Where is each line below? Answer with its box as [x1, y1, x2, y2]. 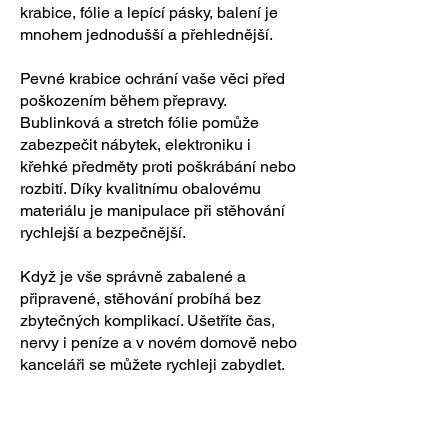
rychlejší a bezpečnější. [20, 223, 186, 242]
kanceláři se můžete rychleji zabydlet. [20, 355, 285, 374]
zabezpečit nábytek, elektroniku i [20, 135, 251, 154]
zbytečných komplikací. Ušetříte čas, [20, 311, 275, 330]
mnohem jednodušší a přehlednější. [20, 25, 273, 44]
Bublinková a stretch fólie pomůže [20, 113, 259, 132]
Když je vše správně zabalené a [20, 267, 246, 286]
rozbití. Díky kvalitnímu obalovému [20, 179, 261, 198]
